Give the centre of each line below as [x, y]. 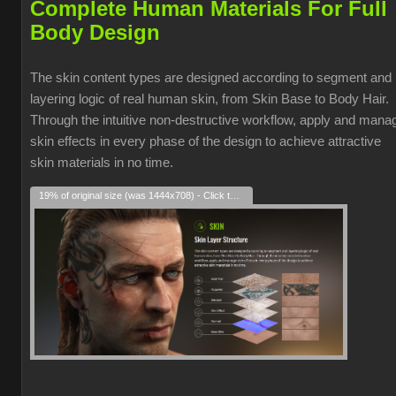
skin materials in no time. [102, 163]
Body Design [95, 32]
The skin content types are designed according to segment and [211, 78]
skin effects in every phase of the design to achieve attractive [206, 141]
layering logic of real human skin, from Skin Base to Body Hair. [209, 99]
